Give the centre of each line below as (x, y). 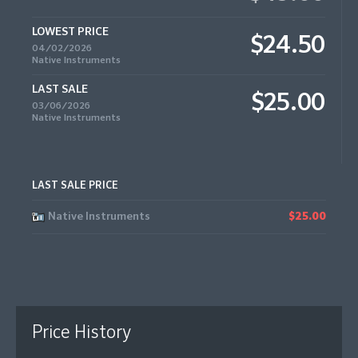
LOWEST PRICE (70, 32)
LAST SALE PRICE (75, 186)
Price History (82, 333)
